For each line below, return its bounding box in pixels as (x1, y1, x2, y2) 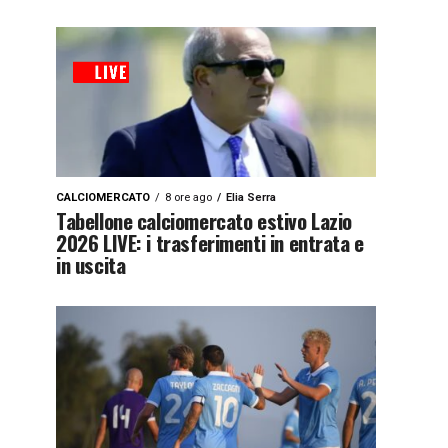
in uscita (56, 249, 126, 280)
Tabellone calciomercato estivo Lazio (56, 205, 353, 236)
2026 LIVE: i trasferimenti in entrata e (56, 227, 364, 258)
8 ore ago (165, 191, 212, 204)
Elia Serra (226, 191, 276, 204)
